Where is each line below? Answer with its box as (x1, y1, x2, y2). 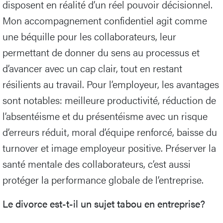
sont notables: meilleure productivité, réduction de (2, 93, 216, 108)
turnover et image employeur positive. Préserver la (2, 140, 216, 155)
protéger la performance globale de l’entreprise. (2, 172, 204, 187)
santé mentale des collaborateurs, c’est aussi (2, 156, 191, 171)
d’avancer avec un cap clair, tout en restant (2, 61, 182, 76)
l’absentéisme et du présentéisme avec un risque (2, 109, 208, 123)
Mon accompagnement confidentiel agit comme (2, 13, 207, 28)
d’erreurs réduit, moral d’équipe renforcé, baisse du (2, 124, 217, 139)
